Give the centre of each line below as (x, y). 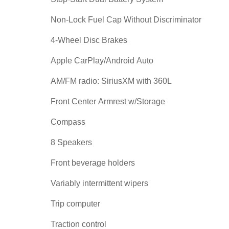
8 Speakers (71, 142)
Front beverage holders (93, 163)
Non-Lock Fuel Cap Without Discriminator (126, 20)
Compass (68, 122)
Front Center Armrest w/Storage (108, 101)
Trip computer (75, 204)
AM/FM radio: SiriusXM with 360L (111, 81)
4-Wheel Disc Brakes (89, 40)
